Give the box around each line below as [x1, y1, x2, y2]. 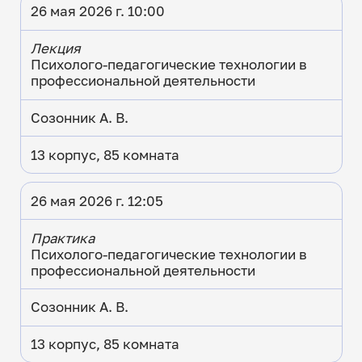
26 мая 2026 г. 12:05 [30, 192, 163, 209]
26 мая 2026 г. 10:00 [30, 3, 165, 20]
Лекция [30, 40, 81, 57]
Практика [30, 229, 95, 246]
